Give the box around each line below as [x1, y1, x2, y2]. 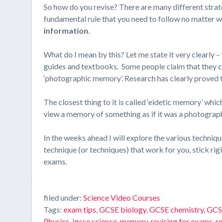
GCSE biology [99, 205, 147, 214]
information [44, 26, 89, 35]
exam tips [63, 205, 97, 214]
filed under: [44, 193, 84, 202]
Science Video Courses [83, 193, 161, 202]
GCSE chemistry [149, 205, 204, 214]
